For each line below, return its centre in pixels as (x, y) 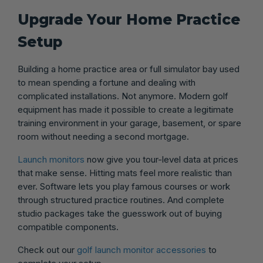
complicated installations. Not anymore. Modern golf (123, 96)
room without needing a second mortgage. (103, 136)
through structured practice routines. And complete (121, 200)
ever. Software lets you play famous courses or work (124, 186)
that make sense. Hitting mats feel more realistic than (125, 173)
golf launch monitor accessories (140, 250)
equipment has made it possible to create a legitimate (126, 109)
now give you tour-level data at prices (161, 159)
